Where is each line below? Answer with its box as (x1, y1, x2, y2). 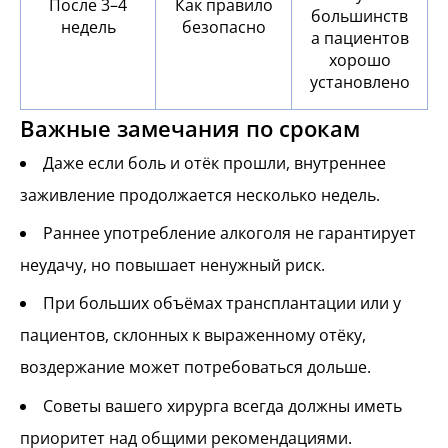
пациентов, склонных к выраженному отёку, (20, 324, 366, 347)
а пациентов (310, 27, 409, 50)
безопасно (181, 16, 266, 39)
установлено (309, 71, 410, 94)
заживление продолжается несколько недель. (20, 183, 380, 206)
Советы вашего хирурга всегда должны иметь (43, 394, 402, 417)
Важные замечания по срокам (20, 112, 360, 144)
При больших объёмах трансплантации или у (43, 292, 401, 315)
